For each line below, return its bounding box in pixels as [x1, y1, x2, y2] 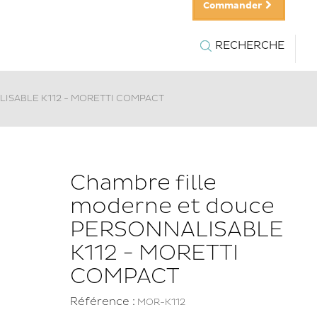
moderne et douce [69, 193, 275, 219]
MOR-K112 [137, 296, 185, 308]
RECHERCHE [215, 38, 284, 52]
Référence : [69, 295, 135, 309]
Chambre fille [69, 170, 217, 196]
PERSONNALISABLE [69, 217, 284, 243]
